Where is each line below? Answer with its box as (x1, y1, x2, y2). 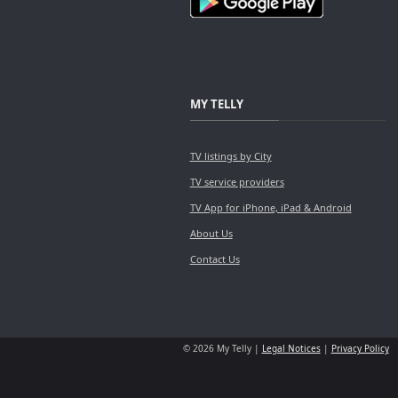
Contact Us (189, 251, 240, 266)
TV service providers (189, 174, 284, 188)
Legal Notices (261, 341, 321, 354)
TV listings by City (189, 148, 272, 163)
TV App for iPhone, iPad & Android (189, 200, 352, 214)
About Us (189, 226, 233, 240)
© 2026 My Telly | (182, 341, 262, 354)
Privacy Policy (330, 341, 389, 354)
